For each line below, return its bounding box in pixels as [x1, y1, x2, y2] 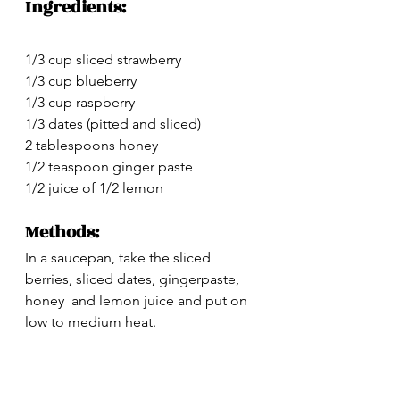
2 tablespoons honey [25, 136, 158, 154]
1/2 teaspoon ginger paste [25, 157, 193, 175]
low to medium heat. [25, 312, 156, 330]
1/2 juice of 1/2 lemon [25, 179, 167, 196]
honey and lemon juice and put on [25, 291, 251, 309]
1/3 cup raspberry [25, 93, 135, 111]
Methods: [25, 219, 99, 245]
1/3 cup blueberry [25, 71, 137, 89]
